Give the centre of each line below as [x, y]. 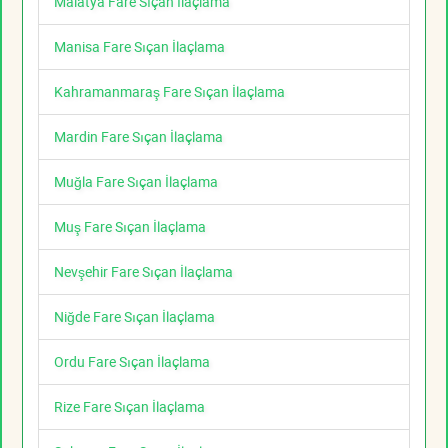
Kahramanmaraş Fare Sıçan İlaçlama [169, 92]
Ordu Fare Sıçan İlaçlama [132, 362]
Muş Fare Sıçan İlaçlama [130, 227]
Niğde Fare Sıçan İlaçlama [134, 317]
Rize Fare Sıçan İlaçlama [129, 407]
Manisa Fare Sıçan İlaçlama [139, 47]
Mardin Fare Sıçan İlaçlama [138, 137]
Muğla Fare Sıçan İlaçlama [136, 182]
